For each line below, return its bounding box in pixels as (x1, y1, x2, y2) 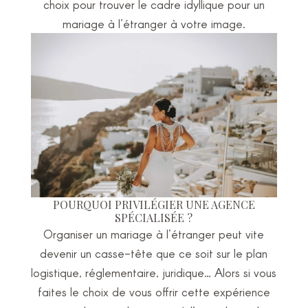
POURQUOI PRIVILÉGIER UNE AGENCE (52, 197, 255, 212)
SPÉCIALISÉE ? (115, 210, 193, 225)
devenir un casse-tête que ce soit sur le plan (40, 245, 268, 260)
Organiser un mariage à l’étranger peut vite (43, 226, 265, 241)
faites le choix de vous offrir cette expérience (37, 284, 270, 298)
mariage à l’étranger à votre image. (62, 16, 245, 30)
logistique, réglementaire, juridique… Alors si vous (31, 265, 277, 279)
